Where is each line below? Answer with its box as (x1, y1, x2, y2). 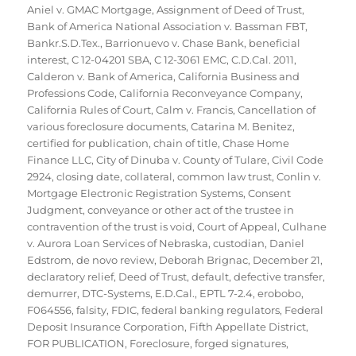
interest (27, 52, 68, 66)
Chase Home (222, 136, 290, 149)
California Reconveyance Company (119, 86, 301, 99)
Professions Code (27, 86, 115, 99)
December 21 (253, 253, 321, 266)
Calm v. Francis (156, 103, 234, 116)
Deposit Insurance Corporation (27, 319, 185, 333)
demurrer (27, 286, 78, 300)
